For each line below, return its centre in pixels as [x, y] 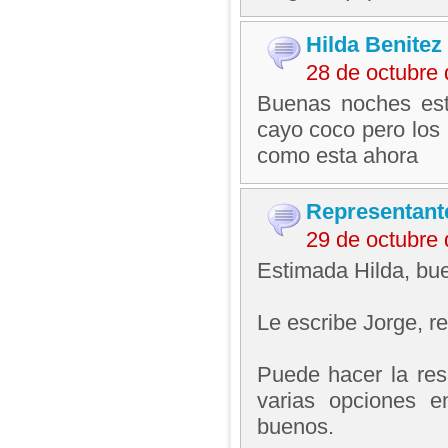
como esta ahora [337, 155]
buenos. [295, 426]
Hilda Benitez [373, 44]
